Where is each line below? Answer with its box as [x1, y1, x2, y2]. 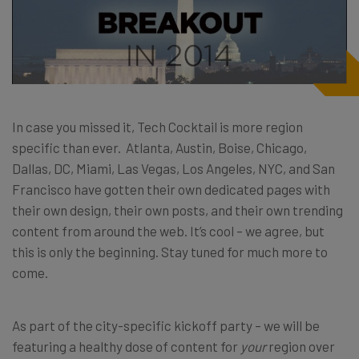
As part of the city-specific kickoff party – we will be [12, 317, 320, 333]
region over [268, 337, 335, 354]
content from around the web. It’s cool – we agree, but [12, 222, 325, 239]
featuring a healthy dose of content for [12, 337, 240, 354]
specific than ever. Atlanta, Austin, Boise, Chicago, [12, 139, 307, 155]
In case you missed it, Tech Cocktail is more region [12, 118, 303, 135]
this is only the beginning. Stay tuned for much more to [12, 243, 328, 260]
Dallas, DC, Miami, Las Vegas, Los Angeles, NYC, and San [12, 159, 335, 176]
